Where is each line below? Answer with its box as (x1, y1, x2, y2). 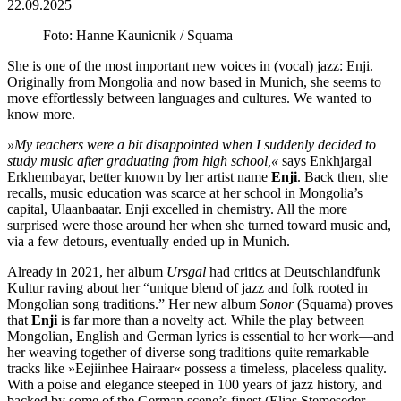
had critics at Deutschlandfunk (206, 263, 380, 279)
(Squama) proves (294, 295, 393, 311)
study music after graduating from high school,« (7, 152, 278, 168)
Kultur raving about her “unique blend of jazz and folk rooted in (7, 279, 368, 295)
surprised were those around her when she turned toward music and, (7, 217, 391, 233)
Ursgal (166, 263, 206, 279)
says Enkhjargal (278, 152, 371, 168)
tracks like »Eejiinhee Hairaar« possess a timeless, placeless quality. (7, 360, 387, 376)
